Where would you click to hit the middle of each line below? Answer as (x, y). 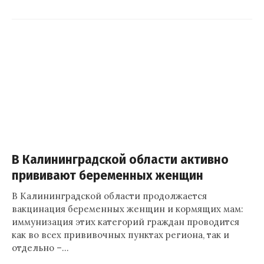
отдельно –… (40, 248)
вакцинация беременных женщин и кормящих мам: (128, 209)
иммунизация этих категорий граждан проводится (126, 222)
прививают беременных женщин (108, 176)
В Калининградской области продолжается (109, 196)
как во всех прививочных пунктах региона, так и (121, 235)
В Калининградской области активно (120, 160)
